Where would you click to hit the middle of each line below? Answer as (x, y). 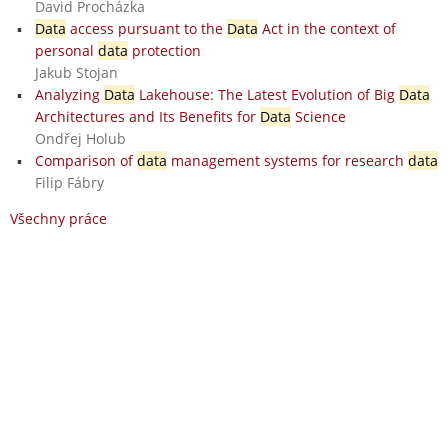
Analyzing (69, 94)
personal (66, 50)
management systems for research (287, 160)
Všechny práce (58, 218)
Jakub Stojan (76, 72)
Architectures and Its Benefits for (147, 116)
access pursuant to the (146, 28)
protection (164, 50)
